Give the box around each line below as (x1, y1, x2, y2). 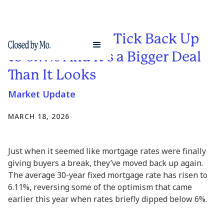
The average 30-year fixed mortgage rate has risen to (8, 169, 207, 180)
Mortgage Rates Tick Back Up (8, 30, 199, 47)
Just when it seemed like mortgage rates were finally (8, 145, 206, 156)
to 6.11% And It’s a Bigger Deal (8, 48, 201, 65)
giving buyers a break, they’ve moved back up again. (8, 157, 203, 168)
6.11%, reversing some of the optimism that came (8, 181, 192, 192)
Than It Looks (8, 66, 96, 83)
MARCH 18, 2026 (8, 111, 69, 121)
